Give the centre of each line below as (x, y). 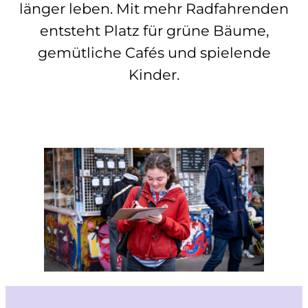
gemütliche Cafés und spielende (154, 53)
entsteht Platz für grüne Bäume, (154, 31)
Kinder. (154, 75)
